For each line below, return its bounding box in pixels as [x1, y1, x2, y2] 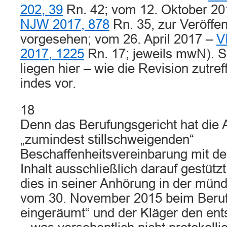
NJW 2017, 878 [20, 17, 109, 31]
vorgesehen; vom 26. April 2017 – [20, 32, 216, 46]
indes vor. [20, 76, 76, 90]
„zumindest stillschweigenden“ [20, 132, 194, 146]
